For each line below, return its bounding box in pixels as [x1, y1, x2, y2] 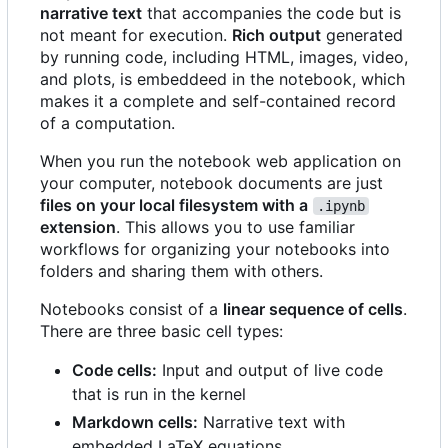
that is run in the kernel [72, 384, 246, 405]
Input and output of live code [157, 360, 383, 381]
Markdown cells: [72, 412, 198, 433]
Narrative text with [198, 412, 345, 433]
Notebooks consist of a [40, 299, 223, 320]
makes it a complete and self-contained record [40, 91, 396, 112]
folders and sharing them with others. [40, 261, 323, 282]
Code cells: [72, 360, 157, 381]
